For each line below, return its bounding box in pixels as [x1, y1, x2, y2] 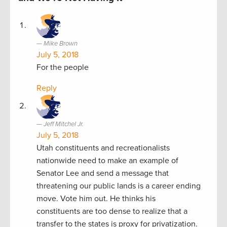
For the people [36, 62, 89, 72]
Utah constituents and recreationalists [36, 142, 170, 153]
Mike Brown [44, 39, 78, 48]
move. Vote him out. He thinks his [36, 193, 156, 204]
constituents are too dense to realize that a [36, 206, 187, 216]
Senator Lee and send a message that [36, 168, 169, 178]
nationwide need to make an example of [36, 155, 178, 166]
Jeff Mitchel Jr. [44, 120, 84, 128]
